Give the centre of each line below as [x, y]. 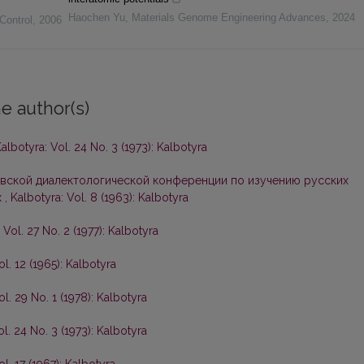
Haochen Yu [96, 18]
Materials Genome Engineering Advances [228, 18]
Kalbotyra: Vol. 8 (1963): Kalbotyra [100, 198]
